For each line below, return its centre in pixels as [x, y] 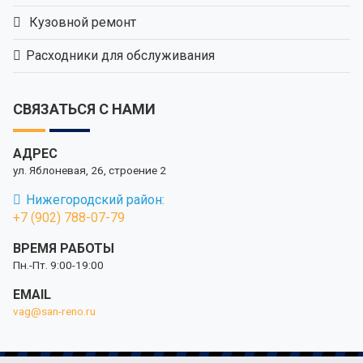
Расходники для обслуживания [121, 55]
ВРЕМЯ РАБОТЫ [64, 248]
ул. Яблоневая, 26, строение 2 [90, 170]
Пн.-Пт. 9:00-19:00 [58, 265]
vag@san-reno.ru [54, 311]
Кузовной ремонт [81, 22]
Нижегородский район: [96, 199]
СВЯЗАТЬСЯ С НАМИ [84, 109]
